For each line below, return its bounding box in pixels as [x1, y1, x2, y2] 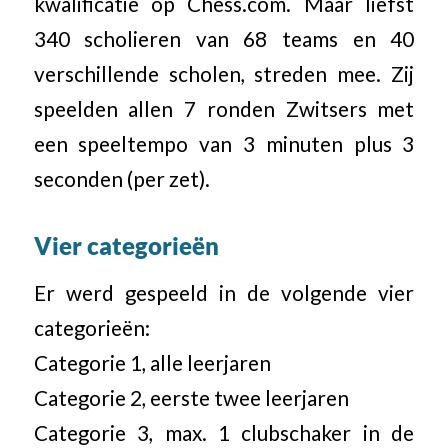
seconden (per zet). [33, 166, 210, 191]
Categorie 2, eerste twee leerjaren [33, 386, 349, 411]
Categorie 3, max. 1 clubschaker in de [33, 421, 415, 446]
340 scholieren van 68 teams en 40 [33, 26, 415, 51]
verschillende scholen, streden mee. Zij [33, 61, 415, 86]
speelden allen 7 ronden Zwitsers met [33, 96, 415, 121]
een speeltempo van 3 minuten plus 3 [33, 131, 415, 156]
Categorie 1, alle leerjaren [33, 351, 271, 376]
